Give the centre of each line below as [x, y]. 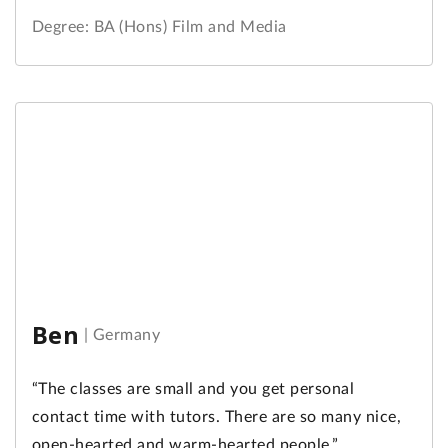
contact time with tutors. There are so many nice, [217, 417]
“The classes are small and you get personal [193, 389]
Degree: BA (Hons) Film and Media [159, 27]
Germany [127, 335]
